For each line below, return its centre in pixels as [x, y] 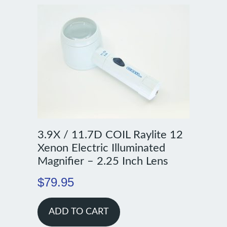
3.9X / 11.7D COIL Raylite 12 [110, 135]
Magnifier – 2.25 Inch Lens [103, 161]
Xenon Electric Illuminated [101, 148]
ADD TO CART [79, 212]
